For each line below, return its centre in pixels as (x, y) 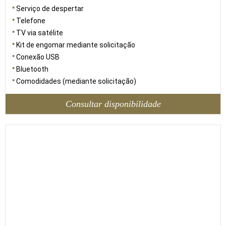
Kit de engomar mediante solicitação (76, 45)
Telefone (31, 21)
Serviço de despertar (50, 9)
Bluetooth (32, 69)
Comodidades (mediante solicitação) (76, 81)
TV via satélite (40, 33)
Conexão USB (38, 57)
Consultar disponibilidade (113, 104)
